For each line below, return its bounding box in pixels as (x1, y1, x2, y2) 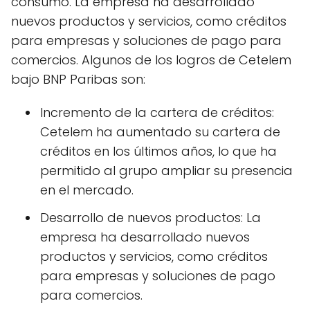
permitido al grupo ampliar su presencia (40, 161, 293, 179)
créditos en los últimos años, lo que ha (40, 142, 277, 160)
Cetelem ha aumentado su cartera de (40, 122, 280, 140)
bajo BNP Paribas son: (11, 70, 145, 88)
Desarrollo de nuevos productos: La (40, 208, 261, 226)
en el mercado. (40, 181, 134, 199)
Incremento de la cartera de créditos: (40, 103, 274, 121)
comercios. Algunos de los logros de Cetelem (11, 51, 291, 69)
